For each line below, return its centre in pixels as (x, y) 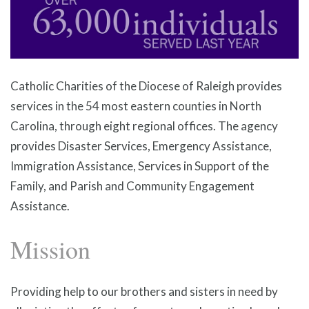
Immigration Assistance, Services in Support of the (140, 166)
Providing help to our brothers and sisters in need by (144, 292)
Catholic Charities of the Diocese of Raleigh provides (146, 86)
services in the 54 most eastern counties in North (136, 106)
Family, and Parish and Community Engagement (132, 186)
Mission (50, 249)
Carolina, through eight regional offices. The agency (144, 126)
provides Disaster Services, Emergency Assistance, (141, 146)
